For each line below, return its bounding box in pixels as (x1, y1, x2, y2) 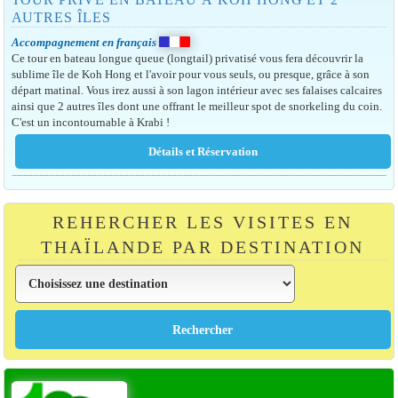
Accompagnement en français (11, 35, 156, 49)
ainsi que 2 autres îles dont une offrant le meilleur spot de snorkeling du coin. (11, 99, 382, 113)
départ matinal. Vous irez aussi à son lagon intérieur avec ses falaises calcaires (11, 83, 382, 97)
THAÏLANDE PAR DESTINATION (41, 237, 364, 258)
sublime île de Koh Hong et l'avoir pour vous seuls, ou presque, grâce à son (11, 67, 370, 81)
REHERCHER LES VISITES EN (52, 212, 354, 233)
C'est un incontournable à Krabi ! (11, 115, 170, 129)
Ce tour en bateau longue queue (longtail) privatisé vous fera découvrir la (11, 51, 363, 65)
